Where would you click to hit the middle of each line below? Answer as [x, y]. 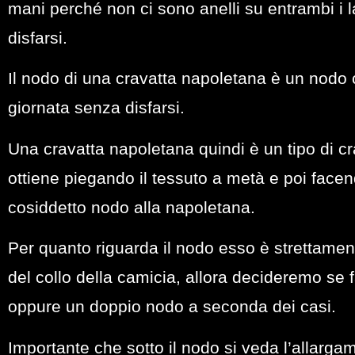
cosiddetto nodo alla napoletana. [132, 207]
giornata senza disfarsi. [96, 108]
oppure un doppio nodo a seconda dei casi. [172, 307]
